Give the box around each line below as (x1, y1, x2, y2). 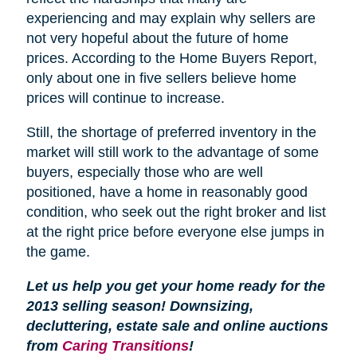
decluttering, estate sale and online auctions (25, 317, 328, 334)
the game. (25, 243, 90, 260)
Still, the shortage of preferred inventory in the (25, 124, 316, 140)
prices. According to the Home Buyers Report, (25, 49, 317, 66)
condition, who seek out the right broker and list (25, 203, 326, 220)
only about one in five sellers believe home (25, 69, 296, 86)
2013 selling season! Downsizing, (25, 297, 253, 314)
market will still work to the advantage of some (25, 143, 319, 160)
